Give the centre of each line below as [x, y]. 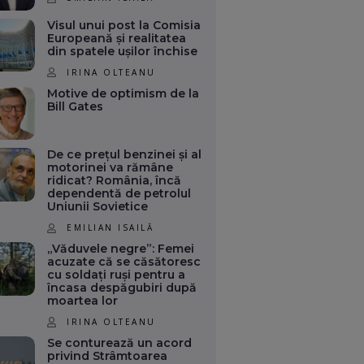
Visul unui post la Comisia [124, 25]
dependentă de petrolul [119, 194]
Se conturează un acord [120, 342]
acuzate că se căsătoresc [124, 262]
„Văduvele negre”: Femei [121, 249]
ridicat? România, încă [115, 181]
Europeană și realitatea [117, 38]
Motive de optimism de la [123, 93]
